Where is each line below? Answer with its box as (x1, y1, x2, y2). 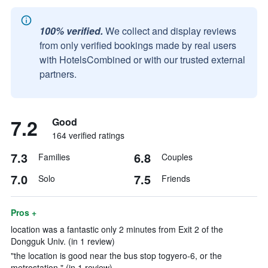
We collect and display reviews (105, 24, 236, 38)
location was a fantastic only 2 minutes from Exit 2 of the (11, 223, 223, 235)
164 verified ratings (52, 129, 124, 141)
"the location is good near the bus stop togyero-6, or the (11, 249, 222, 261)
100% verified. (39, 24, 103, 38)
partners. (39, 67, 77, 81)
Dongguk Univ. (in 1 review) (11, 235, 115, 247)
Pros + (11, 206, 36, 218)
